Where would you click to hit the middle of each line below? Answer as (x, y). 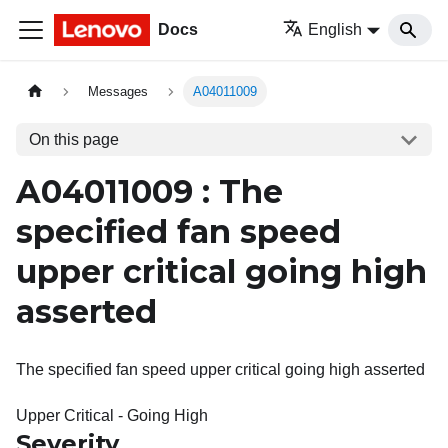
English (335, 29)
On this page (73, 139)
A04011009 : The (149, 191)
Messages (118, 92)
